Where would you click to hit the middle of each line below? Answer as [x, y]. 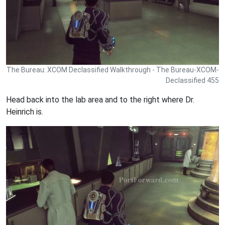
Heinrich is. [25, 112]
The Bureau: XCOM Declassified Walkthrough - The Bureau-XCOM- [113, 70]
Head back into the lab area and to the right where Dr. [100, 100]
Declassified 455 [192, 81]
